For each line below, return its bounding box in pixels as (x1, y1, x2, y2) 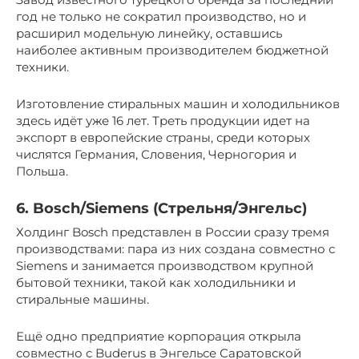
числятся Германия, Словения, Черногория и (16, 146, 296, 162)
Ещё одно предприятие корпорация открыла (16, 328, 301, 344)
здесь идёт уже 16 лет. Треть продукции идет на (16, 112, 310, 128)
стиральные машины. (16, 291, 149, 307)
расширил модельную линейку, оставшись (16, 25, 282, 41)
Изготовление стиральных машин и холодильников (16, 95, 340, 111)
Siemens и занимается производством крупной (16, 257, 313, 273)
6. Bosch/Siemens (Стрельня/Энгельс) (16, 199, 307, 217)
